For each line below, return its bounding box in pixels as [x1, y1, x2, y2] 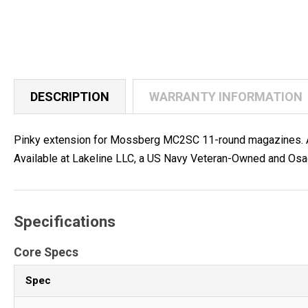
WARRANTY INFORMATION [149, 89, 302, 104]
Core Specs [14, 245, 78, 259]
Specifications [14, 212, 115, 230]
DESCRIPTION [30, 89, 109, 104]
